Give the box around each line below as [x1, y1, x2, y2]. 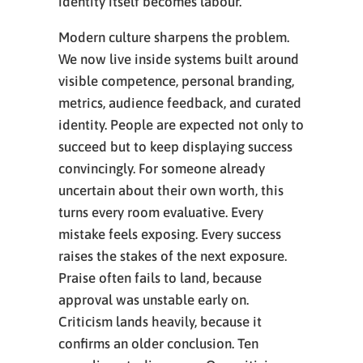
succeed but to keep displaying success [58, 139, 293, 155]
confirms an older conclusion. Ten [58, 335, 258, 352]
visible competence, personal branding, [58, 73, 294, 89]
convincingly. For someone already [58, 160, 265, 177]
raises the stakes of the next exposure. [58, 248, 287, 264]
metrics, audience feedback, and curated [58, 95, 301, 111]
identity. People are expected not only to [58, 117, 304, 133]
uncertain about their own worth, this [58, 182, 284, 199]
